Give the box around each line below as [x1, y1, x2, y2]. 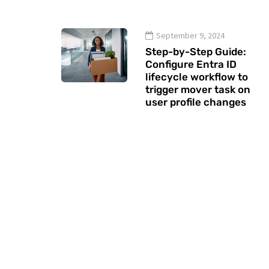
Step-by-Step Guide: [145, 46, 246, 58]
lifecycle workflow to [145, 71, 248, 83]
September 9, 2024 [156, 30, 225, 41]
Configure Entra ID [145, 58, 237, 70]
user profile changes [145, 96, 246, 108]
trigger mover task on [145, 83, 250, 95]
